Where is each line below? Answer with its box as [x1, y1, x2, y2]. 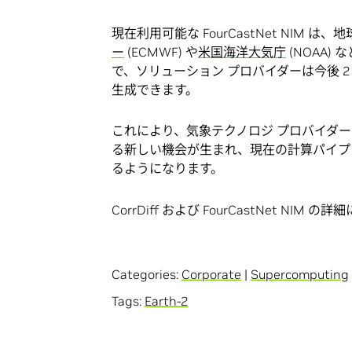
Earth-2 [145, 292, 189, 309]
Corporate [181, 266, 241, 282]
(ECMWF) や [124, 44, 198, 60]
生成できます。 [112, 82, 198, 98]
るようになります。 [112, 160, 223, 177]
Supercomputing [251, 266, 349, 282]
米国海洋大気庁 [198, 44, 286, 60]
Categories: [112, 266, 181, 282]
